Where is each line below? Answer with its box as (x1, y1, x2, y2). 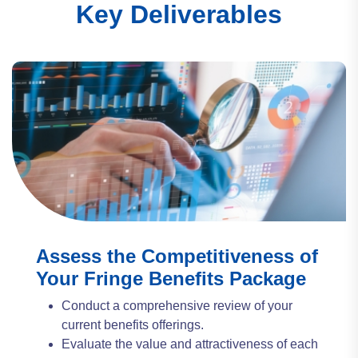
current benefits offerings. (62, 318, 204, 332)
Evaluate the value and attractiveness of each (62, 337, 318, 351)
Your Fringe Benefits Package (36, 268, 306, 289)
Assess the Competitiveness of (36, 245, 318, 267)
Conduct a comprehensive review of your (62, 299, 292, 312)
